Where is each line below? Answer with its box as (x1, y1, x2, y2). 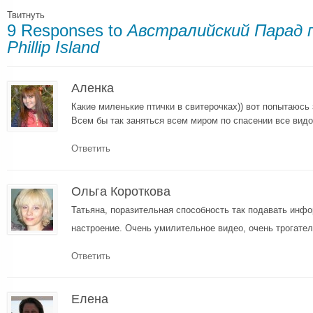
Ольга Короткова (71, 184, 170, 198)
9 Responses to (7, 21, 127, 41)
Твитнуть (7, 10, 45, 21)
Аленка (71, 80, 114, 95)
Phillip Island (7, 38, 99, 57)
